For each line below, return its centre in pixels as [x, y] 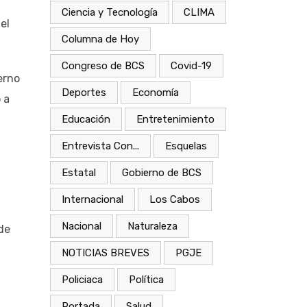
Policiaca [82, 279]
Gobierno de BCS [162, 172]
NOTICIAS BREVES [106, 253]
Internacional [93, 199]
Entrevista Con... [100, 146]
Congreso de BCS [103, 65]
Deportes [84, 92]
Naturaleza [152, 226]
